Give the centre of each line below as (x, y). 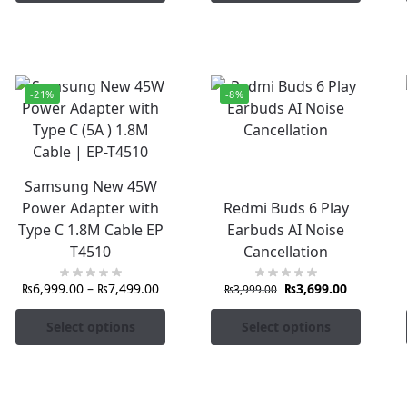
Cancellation (286, 251)
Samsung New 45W (90, 186)
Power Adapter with (90, 208)
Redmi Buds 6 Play (286, 208)
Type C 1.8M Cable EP (90, 229)
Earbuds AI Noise (286, 229)
